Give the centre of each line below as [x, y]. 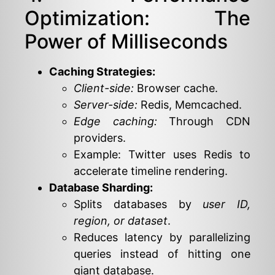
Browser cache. [176, 88]
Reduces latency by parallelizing [162, 237]
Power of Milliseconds [126, 41]
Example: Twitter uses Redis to [162, 154]
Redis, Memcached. [190, 104]
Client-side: [104, 88]
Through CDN [204, 121]
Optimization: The [137, 18]
